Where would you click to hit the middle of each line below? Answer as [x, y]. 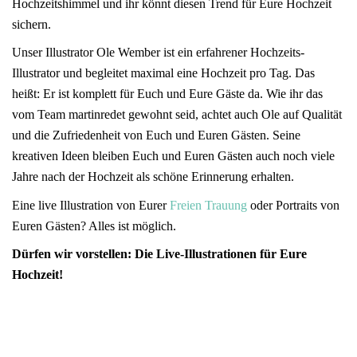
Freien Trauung [208, 205]
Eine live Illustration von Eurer [91, 205]
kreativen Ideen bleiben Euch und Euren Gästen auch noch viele [173, 156]
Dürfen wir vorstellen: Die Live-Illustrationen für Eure [159, 254]
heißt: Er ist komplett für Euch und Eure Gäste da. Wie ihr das [167, 94]
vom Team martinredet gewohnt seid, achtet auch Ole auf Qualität [177, 114]
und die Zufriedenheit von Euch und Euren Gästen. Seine [156, 135]
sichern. [31, 24]
